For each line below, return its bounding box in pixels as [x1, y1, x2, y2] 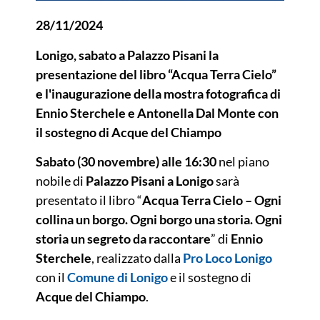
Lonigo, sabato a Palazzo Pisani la [36, 46, 219, 63]
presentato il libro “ [36, 191, 142, 208]
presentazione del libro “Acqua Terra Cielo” [36, 66, 276, 82]
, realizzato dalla [91, 249, 183, 266]
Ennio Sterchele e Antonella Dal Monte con [36, 104, 279, 121]
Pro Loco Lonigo [183, 249, 272, 266]
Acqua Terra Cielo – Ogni [142, 191, 281, 208]
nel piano [216, 153, 269, 169]
